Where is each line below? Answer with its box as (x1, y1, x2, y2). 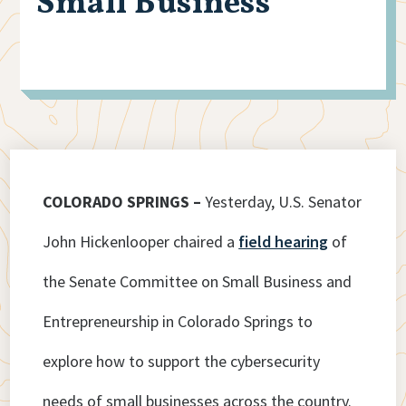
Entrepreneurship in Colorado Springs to (43, 311, 314, 333)
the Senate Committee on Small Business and (43, 271, 353, 293)
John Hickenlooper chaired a (43, 231, 239, 253)
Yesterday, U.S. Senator (205, 191, 362, 213)
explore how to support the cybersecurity (43, 351, 321, 372)
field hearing (238, 231, 329, 253)
